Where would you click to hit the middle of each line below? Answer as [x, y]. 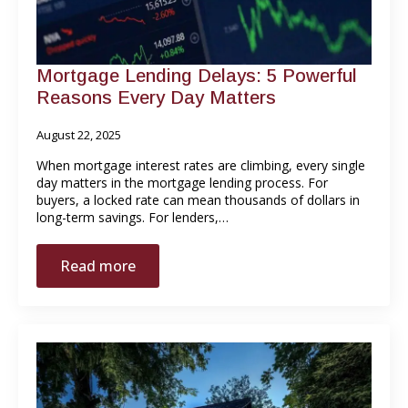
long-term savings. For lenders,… [133, 217]
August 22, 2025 [79, 134]
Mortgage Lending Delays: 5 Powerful [197, 75]
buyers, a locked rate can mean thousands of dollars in [198, 199]
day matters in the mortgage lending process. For [182, 182]
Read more [98, 265]
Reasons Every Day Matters [156, 97]
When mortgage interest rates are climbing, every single [201, 165]
